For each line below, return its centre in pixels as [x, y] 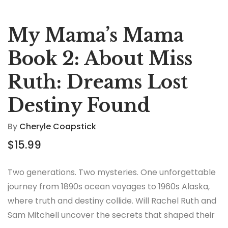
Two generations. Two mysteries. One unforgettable [112, 172]
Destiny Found [79, 105]
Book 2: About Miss [100, 59]
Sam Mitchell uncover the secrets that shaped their [111, 215]
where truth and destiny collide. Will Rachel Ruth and [112, 201]
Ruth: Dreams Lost [98, 82]
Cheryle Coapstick [58, 126]
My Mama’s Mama [96, 35]
